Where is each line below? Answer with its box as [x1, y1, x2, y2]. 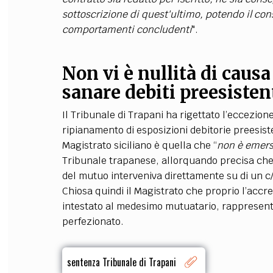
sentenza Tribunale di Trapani [66, 254, 176, 269]
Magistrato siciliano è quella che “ [62, 139, 217, 152]
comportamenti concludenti [62, 23, 192, 36]
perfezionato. [62, 215, 124, 228]
